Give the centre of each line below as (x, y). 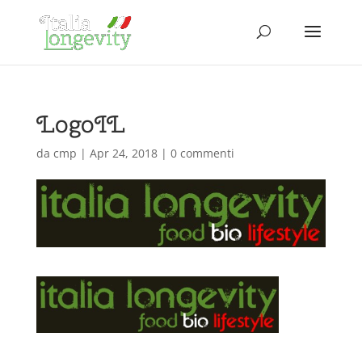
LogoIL (80, 124)
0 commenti (202, 153)
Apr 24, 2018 (123, 153)
